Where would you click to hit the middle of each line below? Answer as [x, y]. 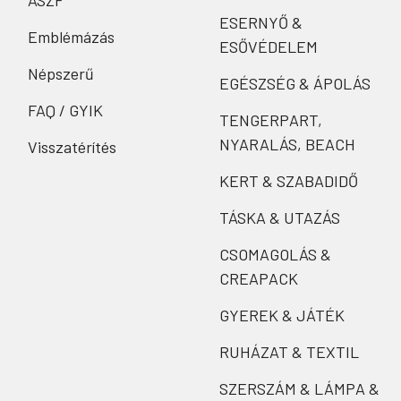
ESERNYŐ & [260, 23]
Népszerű [61, 74]
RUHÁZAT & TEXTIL [289, 352]
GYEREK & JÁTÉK [282, 316]
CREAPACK [258, 279]
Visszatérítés [72, 147]
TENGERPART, [270, 120]
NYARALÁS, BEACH [287, 145]
